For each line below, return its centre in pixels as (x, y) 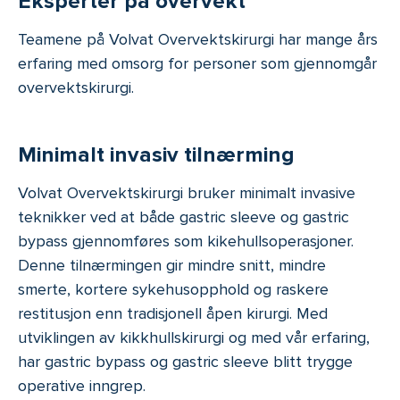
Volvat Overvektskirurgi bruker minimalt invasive (187, 193)
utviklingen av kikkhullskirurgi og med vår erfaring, (194, 338)
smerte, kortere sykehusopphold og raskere (173, 290)
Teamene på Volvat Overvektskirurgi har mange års (198, 40)
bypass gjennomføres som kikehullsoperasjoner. (186, 242)
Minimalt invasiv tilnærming (156, 155)
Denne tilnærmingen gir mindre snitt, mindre (172, 266)
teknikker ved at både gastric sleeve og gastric (183, 217)
